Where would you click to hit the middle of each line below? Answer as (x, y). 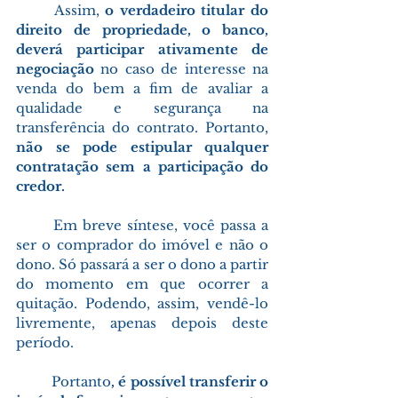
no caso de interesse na (181, 68)
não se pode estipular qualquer (142, 147)
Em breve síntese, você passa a (35, 225)
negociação (55, 68)
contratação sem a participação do (142, 166)
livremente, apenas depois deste (142, 322)
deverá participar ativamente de (142, 49)
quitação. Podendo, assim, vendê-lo (142, 303)
